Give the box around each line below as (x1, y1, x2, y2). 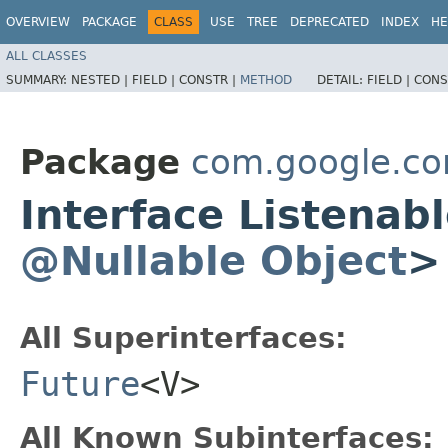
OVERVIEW (6, 15, 70, 29)
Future (20, 363, 140, 404)
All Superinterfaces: (20, 320, 347, 355)
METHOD (240, 72, 292, 87)
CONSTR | (179, 72, 240, 87)
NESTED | (71, 72, 132, 87)
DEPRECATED (290, 15, 369, 29)
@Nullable (20, 237, 246, 284)
